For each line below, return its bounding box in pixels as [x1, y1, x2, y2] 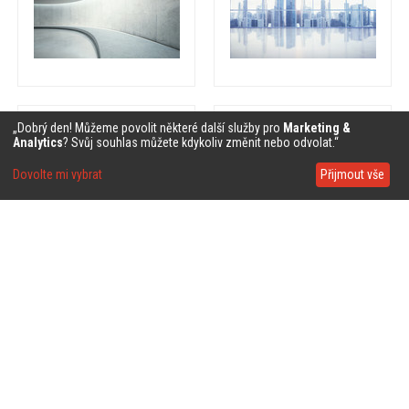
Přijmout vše [320, 167, 385, 183]
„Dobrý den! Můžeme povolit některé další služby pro [13, 120, 283, 135]
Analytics [13, 134, 63, 150]
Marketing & [283, 120, 351, 135]
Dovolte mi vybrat [13, 167, 102, 183]
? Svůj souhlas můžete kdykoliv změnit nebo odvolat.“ [63, 134, 339, 150]
